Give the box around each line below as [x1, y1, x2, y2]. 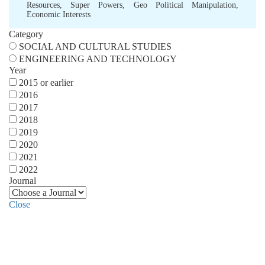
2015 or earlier [19, 77, 73, 88]
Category [9, 29, 43, 39]
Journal [9, 176, 36, 186]
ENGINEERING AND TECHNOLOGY [19, 54, 177, 64]
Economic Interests [27, 10, 91, 19]
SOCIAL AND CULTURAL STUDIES [19, 41, 172, 51]
